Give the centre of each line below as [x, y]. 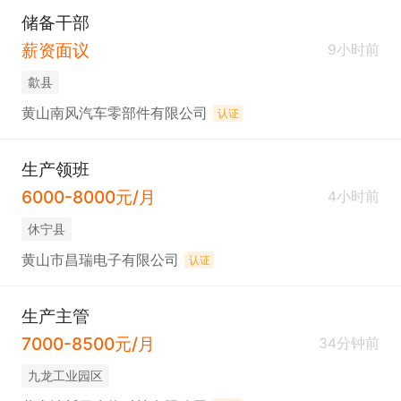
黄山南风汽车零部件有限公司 [114, 113]
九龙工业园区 [65, 376]
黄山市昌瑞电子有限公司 [100, 260]
